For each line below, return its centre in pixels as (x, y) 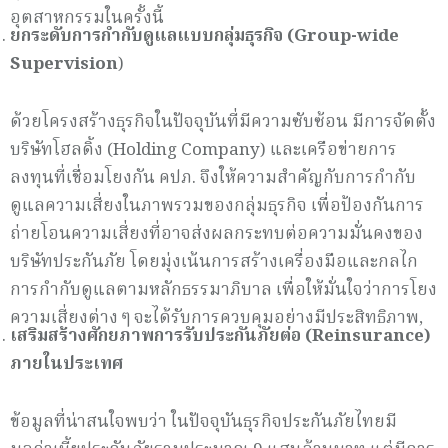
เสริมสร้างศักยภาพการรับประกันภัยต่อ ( (161, 336)
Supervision (64, 64)
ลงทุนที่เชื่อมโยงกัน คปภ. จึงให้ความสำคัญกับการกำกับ (213, 178)
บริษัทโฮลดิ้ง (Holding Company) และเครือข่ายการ (203, 150)
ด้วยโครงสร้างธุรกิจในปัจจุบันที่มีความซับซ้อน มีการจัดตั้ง (223, 122)
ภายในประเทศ (66, 364)
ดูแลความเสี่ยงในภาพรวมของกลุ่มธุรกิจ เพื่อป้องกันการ (217, 206)
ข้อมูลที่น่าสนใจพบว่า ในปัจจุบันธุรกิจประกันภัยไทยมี (203, 422)
